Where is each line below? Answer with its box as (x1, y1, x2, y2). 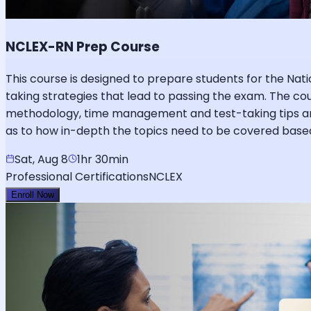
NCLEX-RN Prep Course (6, 37, 160, 56)
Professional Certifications (6, 168, 149, 185)
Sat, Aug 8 (15, 151, 68, 167)
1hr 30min (77, 151, 128, 167)
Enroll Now (11, 189, 54, 200)
